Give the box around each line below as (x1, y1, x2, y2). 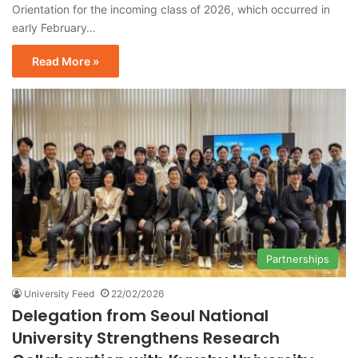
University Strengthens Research (12, 326, 280, 349)
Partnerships (266, 252, 329, 265)
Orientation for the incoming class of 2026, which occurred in (12, 2, 330, 17)
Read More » (32, 54, 99, 69)
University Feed (24, 287, 94, 300)
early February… (12, 21, 96, 35)
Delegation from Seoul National (12, 304, 268, 327)
